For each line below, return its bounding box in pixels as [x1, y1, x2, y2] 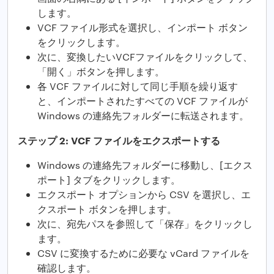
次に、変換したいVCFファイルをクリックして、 [37, 50, 253, 64]
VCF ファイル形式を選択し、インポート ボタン [37, 21, 248, 34]
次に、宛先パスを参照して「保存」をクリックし [37, 217, 253, 231]
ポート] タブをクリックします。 [37, 173, 180, 187]
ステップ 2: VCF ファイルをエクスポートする [18, 133, 220, 147]
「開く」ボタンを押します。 [37, 65, 165, 78]
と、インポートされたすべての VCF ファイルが [37, 94, 248, 108]
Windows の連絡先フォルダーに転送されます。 [37, 109, 249, 122]
